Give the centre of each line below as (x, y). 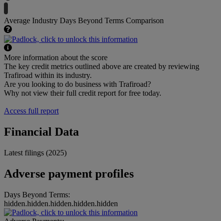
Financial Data (41, 132)
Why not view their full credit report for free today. (83, 93)
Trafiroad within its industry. (48, 75)
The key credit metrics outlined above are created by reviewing (102, 67)
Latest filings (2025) (35, 153)
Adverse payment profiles (69, 174)
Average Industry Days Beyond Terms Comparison (84, 21)
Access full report (31, 111)
